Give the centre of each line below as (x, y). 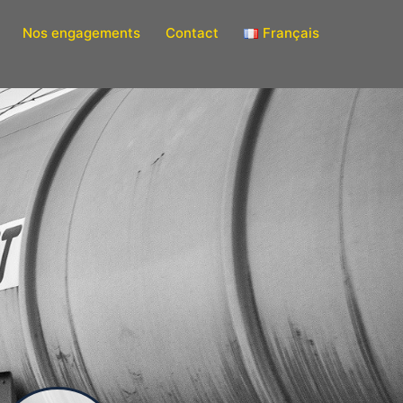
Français (291, 32)
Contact (192, 32)
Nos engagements (81, 32)
